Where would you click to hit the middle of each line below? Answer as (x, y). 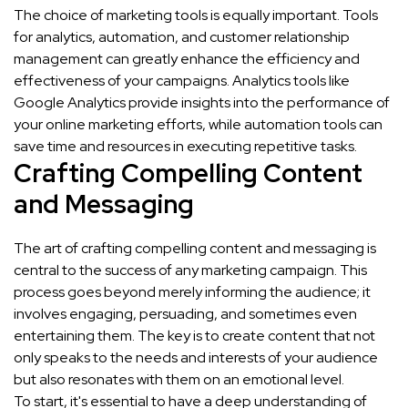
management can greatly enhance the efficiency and (187, 59)
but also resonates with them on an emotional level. (179, 380)
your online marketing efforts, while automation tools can (198, 125)
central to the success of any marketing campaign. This (190, 270)
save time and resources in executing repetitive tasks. (185, 147)
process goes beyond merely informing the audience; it (192, 292)
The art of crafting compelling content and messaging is (195, 249)
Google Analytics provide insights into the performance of (202, 103)
